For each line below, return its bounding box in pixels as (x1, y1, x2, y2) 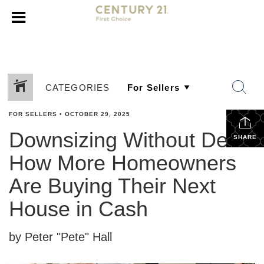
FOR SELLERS (9, 111, 57, 117)
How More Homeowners (9, 151, 236, 175)
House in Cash (9, 197, 148, 221)
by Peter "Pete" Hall (9, 230, 112, 243)
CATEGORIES (45, 82, 110, 93)
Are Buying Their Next (9, 174, 216, 198)
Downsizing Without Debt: (9, 128, 252, 152)
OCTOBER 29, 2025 (65, 111, 130, 117)
